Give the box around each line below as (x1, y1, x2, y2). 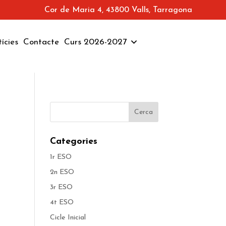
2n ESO (49, 168, 74, 177)
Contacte (23, 38, 59, 47)
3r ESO (49, 184, 73, 192)
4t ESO (49, 199, 74, 207)
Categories (49, 137, 97, 147)
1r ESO (49, 153, 72, 161)
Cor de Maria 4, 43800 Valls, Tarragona (44, 6, 192, 14)
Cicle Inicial (49, 214, 86, 222)
